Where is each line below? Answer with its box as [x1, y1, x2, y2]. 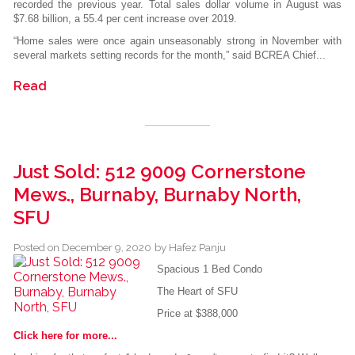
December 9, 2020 [62, 241, 151, 254]
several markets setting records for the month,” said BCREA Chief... [13, 49, 326, 62]
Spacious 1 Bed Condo [156, 263, 262, 276]
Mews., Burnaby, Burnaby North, [13, 183, 301, 207]
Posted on [13, 241, 62, 254]
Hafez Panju [169, 241, 226, 254]
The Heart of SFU [156, 285, 238, 298]
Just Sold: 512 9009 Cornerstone [13, 160, 306, 184]
